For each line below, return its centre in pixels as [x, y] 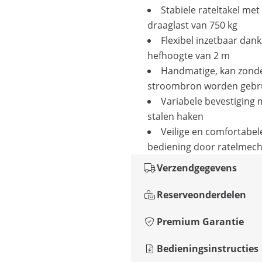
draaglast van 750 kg [192, 25]
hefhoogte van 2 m [189, 56]
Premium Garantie [200, 222]
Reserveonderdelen [201, 195]
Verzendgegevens [197, 168]
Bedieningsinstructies [208, 249]
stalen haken [175, 116]
